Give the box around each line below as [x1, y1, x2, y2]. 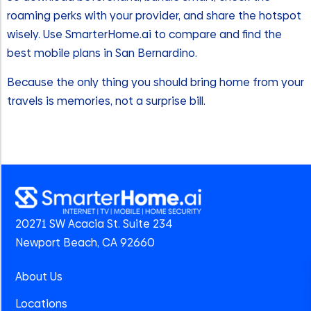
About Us [15, 268, 62, 285]
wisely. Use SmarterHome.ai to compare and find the [7, 26, 282, 43]
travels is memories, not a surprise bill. [7, 92, 205, 109]
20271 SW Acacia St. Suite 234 [15, 216, 173, 233]
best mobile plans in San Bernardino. [7, 45, 197, 62]
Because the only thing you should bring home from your [7, 74, 304, 90]
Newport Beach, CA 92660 [15, 235, 155, 251]
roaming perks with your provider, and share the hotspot [7, 8, 301, 24]
